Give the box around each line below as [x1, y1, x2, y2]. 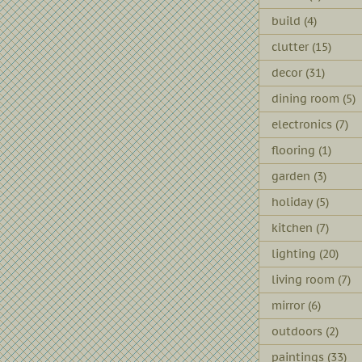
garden [271, 168, 310, 183]
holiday [271, 194, 313, 209]
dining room [271, 90, 339, 106]
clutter [271, 39, 309, 54]
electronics [271, 116, 332, 132]
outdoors [271, 323, 322, 339]
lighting [271, 246, 316, 261]
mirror [271, 297, 305, 313]
